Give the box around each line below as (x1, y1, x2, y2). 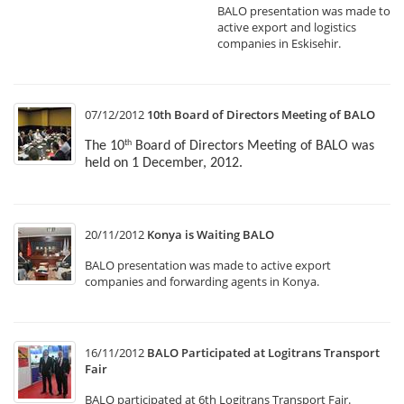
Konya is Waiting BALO (147, 226, 274, 243)
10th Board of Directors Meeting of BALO (147, 106, 375, 123)
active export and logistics (217, 19, 356, 35)
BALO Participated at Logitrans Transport (147, 344, 380, 361)
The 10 (85, 139, 124, 153)
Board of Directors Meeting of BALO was (132, 139, 374, 153)
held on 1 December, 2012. (85, 156, 243, 170)
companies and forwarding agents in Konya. (85, 273, 322, 289)
